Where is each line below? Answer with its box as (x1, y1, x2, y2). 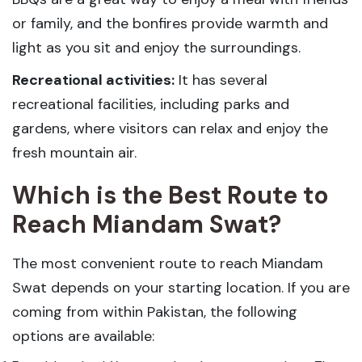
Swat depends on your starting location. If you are (12, 278, 350, 297)
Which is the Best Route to (12, 179, 329, 211)
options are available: (12, 326, 154, 346)
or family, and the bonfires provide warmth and (12, 14, 328, 33)
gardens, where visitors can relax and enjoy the (12, 119, 328, 138)
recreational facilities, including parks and (12, 95, 289, 114)
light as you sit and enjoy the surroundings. (12, 38, 301, 57)
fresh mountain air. (12, 143, 141, 162)
